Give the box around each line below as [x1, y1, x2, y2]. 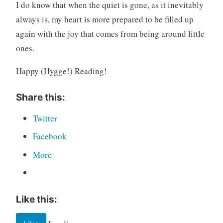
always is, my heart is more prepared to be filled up [15, 13, 194, 25]
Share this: [15, 92, 65, 104]
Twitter [32, 112, 57, 124]
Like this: [15, 193, 57, 205]
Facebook [32, 130, 67, 142]
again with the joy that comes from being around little [15, 27, 205, 39]
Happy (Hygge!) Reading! [15, 65, 107, 77]
